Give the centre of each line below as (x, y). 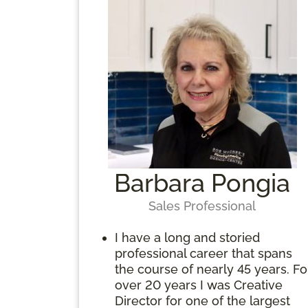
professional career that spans (203, 253)
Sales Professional (202, 206)
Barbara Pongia (202, 183)
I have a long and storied (187, 237)
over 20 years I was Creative (199, 285)
